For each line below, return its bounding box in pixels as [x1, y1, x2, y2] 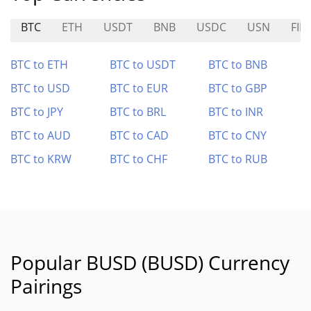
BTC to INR [208, 104, 264, 119]
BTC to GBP [208, 81, 268, 96]
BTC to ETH [10, 57, 68, 72]
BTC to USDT [109, 57, 176, 72]
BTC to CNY [208, 128, 267, 143]
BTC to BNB [208, 57, 268, 72]
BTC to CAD [109, 128, 169, 143]
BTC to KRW [10, 151, 72, 167]
